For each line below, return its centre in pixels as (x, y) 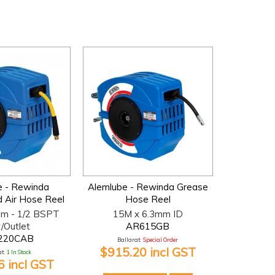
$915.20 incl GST (148, 252)
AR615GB (148, 226)
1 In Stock (19, 252)
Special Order (161, 239)
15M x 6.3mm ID (148, 214)
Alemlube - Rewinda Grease (148, 187)
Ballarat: (129, 239)
